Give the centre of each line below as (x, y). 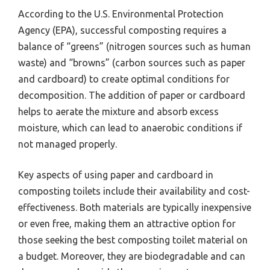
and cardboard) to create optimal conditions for (124, 79)
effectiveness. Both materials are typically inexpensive (135, 207)
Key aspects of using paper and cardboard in (116, 174)
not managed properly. (67, 144)
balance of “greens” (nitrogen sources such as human (134, 46)
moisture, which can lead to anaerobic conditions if (130, 127)
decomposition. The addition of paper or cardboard (132, 95)
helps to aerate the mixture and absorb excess (118, 111)
